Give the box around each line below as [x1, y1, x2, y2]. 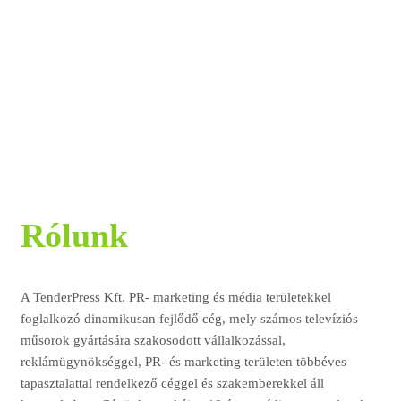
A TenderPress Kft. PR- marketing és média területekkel [20, 290, 331, 305]
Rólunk [20, 217, 128, 255]
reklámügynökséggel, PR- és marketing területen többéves [20, 354, 346, 370]
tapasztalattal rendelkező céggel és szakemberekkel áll [20, 376, 324, 391]
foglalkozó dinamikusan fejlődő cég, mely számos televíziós [20, 311, 358, 327]
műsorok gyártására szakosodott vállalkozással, [20, 333, 286, 348]
